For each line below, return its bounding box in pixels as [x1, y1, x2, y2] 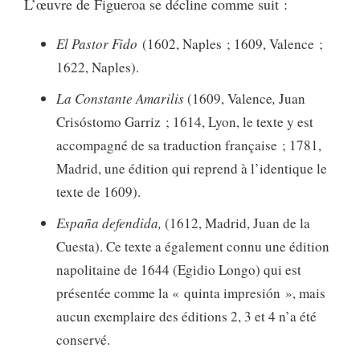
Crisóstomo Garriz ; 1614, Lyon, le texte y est [56, 112, 313, 131]
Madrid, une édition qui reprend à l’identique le [56, 158, 327, 178]
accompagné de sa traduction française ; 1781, [56, 135, 321, 154]
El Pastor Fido [56, 34, 137, 53]
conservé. [56, 329, 110, 349]
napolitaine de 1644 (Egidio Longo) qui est [56, 260, 301, 279]
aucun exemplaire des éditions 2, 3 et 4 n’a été [56, 306, 317, 325]
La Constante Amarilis [56, 88, 187, 108]
